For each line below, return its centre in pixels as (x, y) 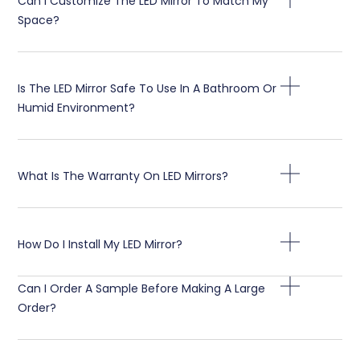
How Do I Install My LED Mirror (97, 244)
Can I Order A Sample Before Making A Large (142, 288)
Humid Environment (74, 107)
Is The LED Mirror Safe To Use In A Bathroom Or (147, 88)
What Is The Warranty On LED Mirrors (120, 176)
